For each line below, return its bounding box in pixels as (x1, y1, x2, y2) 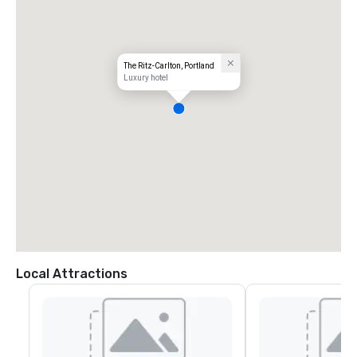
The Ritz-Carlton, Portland (124, 61, 215, 71)
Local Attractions (16, 266, 127, 282)
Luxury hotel (124, 73, 169, 83)
